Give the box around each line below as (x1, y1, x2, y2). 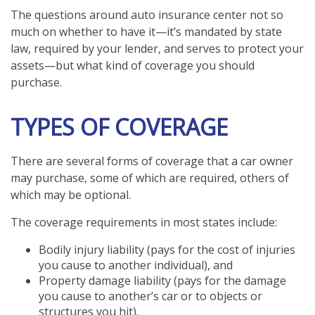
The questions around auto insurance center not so (11, 7, 283, 22)
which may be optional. (11, 187, 131, 202)
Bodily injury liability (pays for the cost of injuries (39, 242, 295, 257)
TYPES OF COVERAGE (11, 112, 228, 142)
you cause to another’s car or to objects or (39, 288, 262, 304)
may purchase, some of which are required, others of (11, 170, 289, 186)
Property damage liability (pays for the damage (39, 273, 286, 288)
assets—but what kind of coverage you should (11, 58, 255, 73)
